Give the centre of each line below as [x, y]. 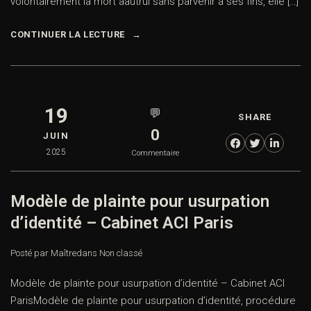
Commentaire [155, 153]
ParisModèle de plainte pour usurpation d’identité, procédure [153, 301]
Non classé [121, 253]
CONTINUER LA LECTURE [68, 35]
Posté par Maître [43, 253]
